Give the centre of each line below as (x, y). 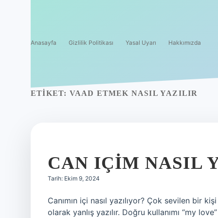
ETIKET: (50, 93)
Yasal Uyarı (141, 43)
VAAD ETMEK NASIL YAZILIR (134, 93)
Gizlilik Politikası (91, 43)
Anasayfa (44, 43)
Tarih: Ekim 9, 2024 (74, 178)
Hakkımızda (185, 43)
